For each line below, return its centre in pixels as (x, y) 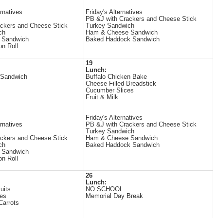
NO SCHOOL (104, 189)
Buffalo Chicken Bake (116, 77)
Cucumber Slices (110, 91)
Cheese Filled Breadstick (121, 84)
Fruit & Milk (102, 97)
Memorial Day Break (114, 196)
